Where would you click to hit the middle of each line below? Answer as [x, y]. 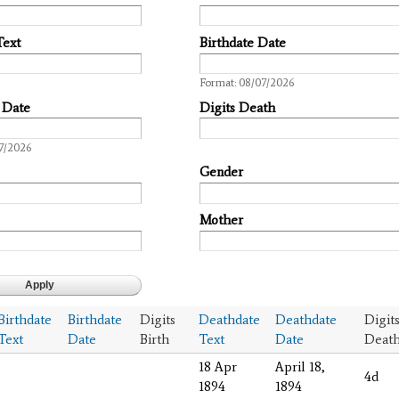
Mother [221, 220]
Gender [221, 172]
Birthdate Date [243, 42]
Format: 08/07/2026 [247, 83]
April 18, [300, 366]
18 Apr [218, 366]
